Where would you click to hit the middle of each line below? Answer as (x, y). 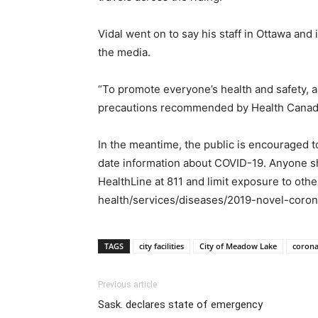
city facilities (161, 246)
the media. (124, 53)
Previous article (127, 285)
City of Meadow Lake (238, 246)
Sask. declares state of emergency (180, 305)
